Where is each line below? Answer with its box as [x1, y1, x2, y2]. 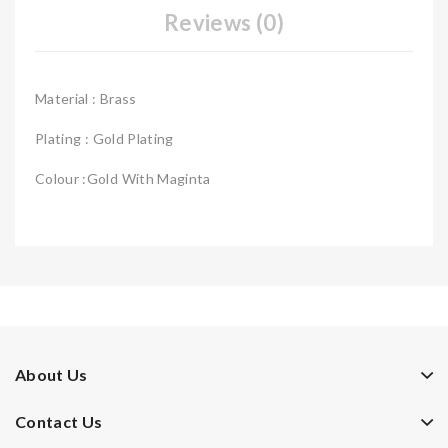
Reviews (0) [164, 9, 284, 37]
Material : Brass [35, 90, 137, 108]
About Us [15, 365, 88, 385]
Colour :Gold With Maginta [35, 170, 211, 188]
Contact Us [15, 412, 103, 432]
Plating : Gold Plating [35, 130, 174, 148]
